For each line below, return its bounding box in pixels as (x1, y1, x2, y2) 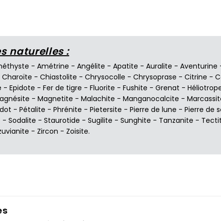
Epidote (9, 82, 35, 93)
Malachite (81, 93, 115, 104)
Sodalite (8, 115, 36, 125)
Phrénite (53, 104, 82, 114)
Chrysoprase (133, 72, 177, 82)
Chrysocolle (85, 72, 125, 82)
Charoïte (2, 72, 32, 82)
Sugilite (88, 115, 112, 125)
